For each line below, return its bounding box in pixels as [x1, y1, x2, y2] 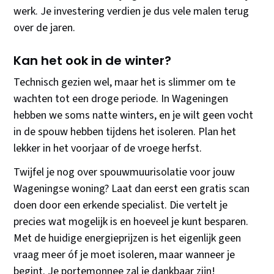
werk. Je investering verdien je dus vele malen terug [13, 4, 250, 20]
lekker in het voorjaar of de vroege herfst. [13, 141, 202, 157]
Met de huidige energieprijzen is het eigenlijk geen [13, 231, 242, 246]
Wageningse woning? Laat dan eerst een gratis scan [13, 181, 250, 197]
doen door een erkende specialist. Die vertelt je [13, 198, 228, 213]
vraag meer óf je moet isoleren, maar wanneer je [13, 247, 235, 263]
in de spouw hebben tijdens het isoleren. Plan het [13, 124, 237, 140]
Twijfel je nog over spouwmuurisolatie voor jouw [13, 165, 235, 180]
